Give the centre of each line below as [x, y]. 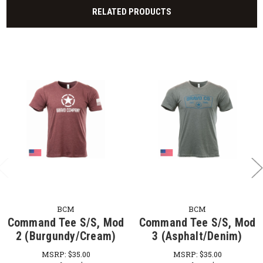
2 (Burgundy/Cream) [66, 237]
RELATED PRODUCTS [131, 11]
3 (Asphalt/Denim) [197, 237]
